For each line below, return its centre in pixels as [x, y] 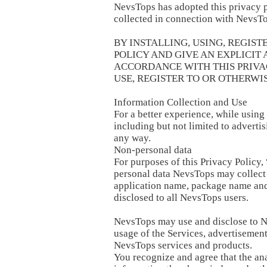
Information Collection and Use [181, 102]
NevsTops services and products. [183, 245]
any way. [132, 138]
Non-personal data [153, 150]
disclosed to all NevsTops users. [181, 198]
